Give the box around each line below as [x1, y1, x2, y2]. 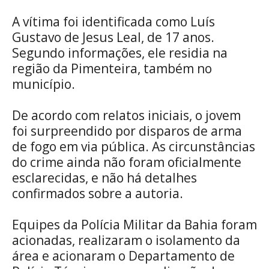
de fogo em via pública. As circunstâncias [12, 138, 255, 155]
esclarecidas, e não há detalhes [12, 169, 197, 186]
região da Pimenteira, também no [12, 59, 212, 77]
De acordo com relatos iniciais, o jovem [12, 106, 241, 124]
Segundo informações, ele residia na [12, 44, 228, 61]
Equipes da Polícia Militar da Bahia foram [12, 216, 257, 233]
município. [12, 75, 75, 92]
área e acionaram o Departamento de [12, 247, 235, 264]
